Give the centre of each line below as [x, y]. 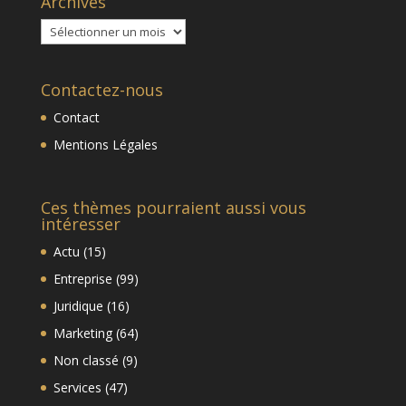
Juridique [78, 305]
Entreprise [82, 278]
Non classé [86, 360]
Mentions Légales [105, 145]
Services [77, 387]
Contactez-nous [101, 90]
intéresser [80, 223]
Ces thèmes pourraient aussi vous [173, 207]
